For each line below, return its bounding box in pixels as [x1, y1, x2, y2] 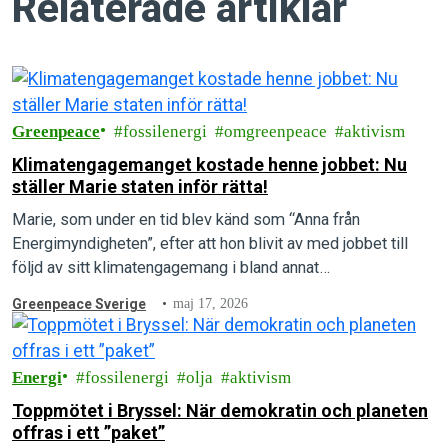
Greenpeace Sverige [12, 296, 146, 312]
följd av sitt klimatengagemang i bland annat [12, 258, 319, 277]
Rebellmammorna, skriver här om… [12, 282, 255, 301]
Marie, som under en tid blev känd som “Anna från [12, 210, 360, 229]
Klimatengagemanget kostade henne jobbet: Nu [12, 154, 407, 175]
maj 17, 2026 [173, 296, 249, 311]
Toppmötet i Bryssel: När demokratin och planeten [12, 400, 428, 421]
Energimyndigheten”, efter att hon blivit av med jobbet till [12, 234, 408, 253]
